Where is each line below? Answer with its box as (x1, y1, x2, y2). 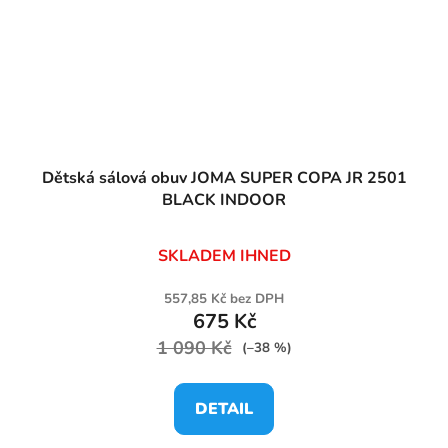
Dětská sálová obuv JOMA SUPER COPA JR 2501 (41, 166, 407, 189)
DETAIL (195, 397, 253, 420)
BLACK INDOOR (162, 188, 286, 211)
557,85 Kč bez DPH (164, 289, 284, 308)
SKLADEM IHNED (157, 244, 291, 267)
